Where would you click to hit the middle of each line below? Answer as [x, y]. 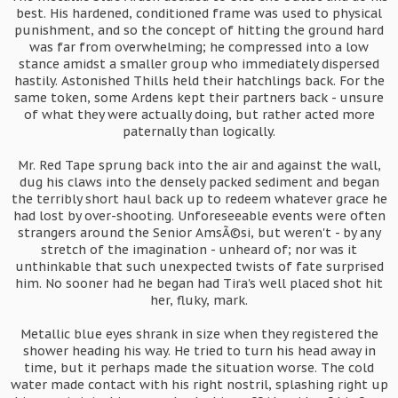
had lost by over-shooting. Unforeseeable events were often [199, 216]
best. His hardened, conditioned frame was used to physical [199, 13]
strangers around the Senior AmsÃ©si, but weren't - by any [199, 233]
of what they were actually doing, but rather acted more [199, 115]
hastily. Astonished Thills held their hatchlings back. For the [199, 81]
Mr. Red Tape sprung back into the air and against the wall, [199, 165]
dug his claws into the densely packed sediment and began [199, 182]
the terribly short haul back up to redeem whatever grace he [199, 199]
